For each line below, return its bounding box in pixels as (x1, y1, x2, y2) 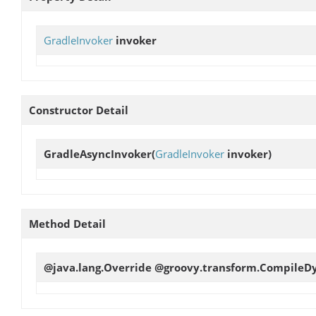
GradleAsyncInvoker (44, 147, 152, 162)
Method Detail (29, 217, 106, 231)
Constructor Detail (29, 103, 128, 118)
